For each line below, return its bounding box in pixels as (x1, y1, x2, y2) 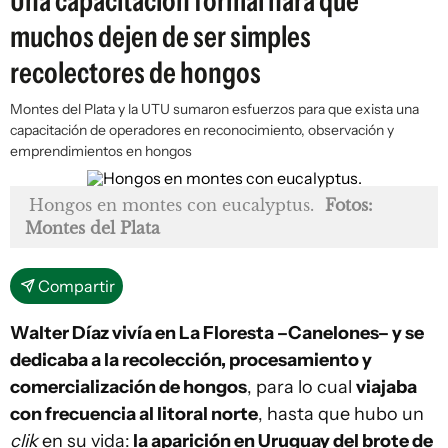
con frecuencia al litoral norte (10, 403, 258, 425)
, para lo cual (247, 376, 356, 398)
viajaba (356, 376, 417, 398)
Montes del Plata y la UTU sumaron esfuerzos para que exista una (10, 100, 419, 118)
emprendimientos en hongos (10, 142, 192, 160)
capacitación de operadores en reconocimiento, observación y (10, 121, 394, 139)
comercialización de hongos (10, 376, 247, 398)
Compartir (38, 276, 115, 296)
